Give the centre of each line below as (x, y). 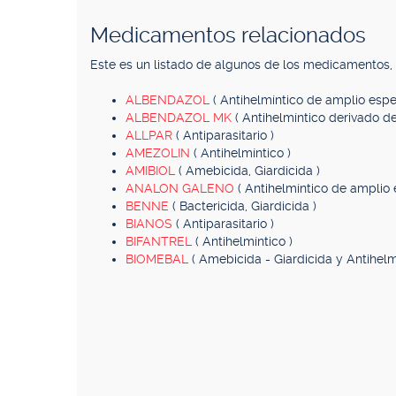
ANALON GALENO (182, 188)
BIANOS (151, 224)
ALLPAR (151, 135)
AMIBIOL (152, 171)
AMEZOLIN (160, 153)
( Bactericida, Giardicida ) (244, 206)
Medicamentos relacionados (228, 35)
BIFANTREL (160, 241)
